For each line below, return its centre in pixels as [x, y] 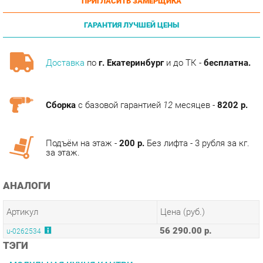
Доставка [63, 39]
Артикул [21, 182]
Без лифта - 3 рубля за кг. [189, 117]
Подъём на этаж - [79, 117]
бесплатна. [218, 39]
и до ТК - [176, 39]
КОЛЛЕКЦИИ [32, 252]
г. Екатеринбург [126, 39]
